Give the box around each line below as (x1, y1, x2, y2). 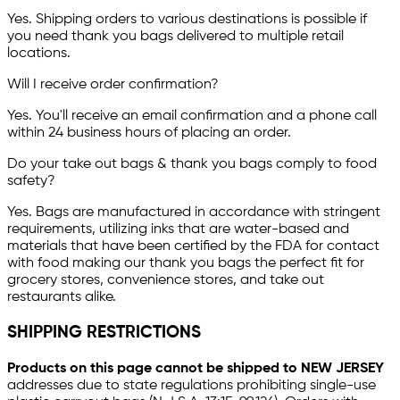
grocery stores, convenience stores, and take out (7, 273, 324, 288)
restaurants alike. (7, 290, 120, 305)
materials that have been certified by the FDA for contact (7, 239, 379, 254)
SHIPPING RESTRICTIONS (7, 325, 201, 342)
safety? (7, 174, 55, 189)
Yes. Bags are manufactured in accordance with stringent (7, 205, 380, 221)
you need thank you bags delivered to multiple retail (7, 29, 344, 45)
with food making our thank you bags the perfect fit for (7, 256, 364, 271)
